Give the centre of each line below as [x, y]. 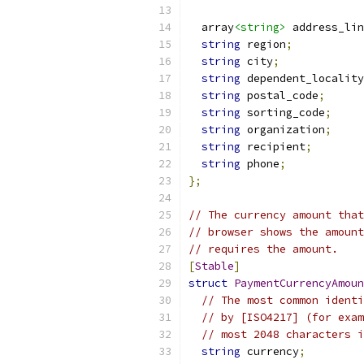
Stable [214, 266]
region [263, 44]
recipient [273, 147]
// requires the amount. [263, 249]
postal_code [279, 95]
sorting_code [283, 113]
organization [283, 130]
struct [208, 283]
